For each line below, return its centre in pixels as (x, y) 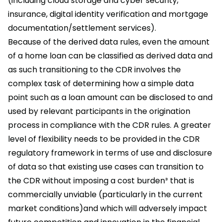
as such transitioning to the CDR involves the (94, 70)
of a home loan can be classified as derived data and (110, 56)
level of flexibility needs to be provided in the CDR (104, 139)
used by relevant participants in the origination (99, 111)
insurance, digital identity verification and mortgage (108, 14)
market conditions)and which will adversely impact (108, 209)
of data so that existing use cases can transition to (106, 167)
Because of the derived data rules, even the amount (109, 42)
